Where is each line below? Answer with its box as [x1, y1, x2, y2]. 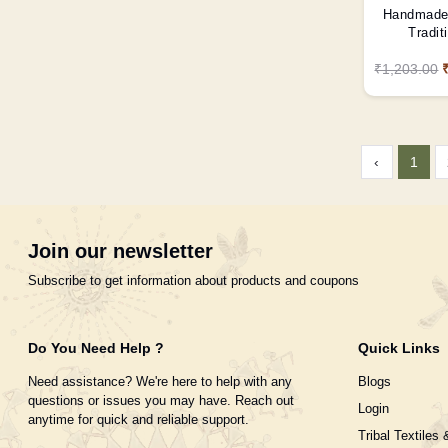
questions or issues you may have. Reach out [28, 392, 295, 408]
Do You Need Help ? [28, 339, 165, 356]
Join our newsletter [28, 239, 214, 262]
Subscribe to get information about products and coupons [28, 272, 360, 288]
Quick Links [357, 339, 440, 356]
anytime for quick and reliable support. [28, 411, 250, 427]
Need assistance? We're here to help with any [28, 373, 293, 389]
